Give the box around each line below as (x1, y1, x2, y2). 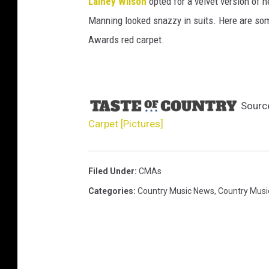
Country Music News (138, 186, 214, 196)
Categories (88, 186, 133, 196)
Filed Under (88, 166, 134, 177)
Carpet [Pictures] (88, 118, 163, 130)
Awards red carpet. (88, 34, 165, 46)
